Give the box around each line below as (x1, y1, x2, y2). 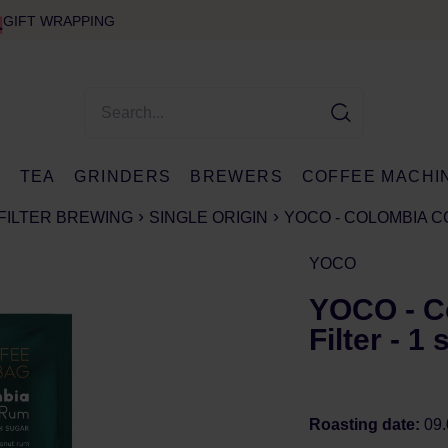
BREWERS (190, 168, 284, 185)
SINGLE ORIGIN (149, 209, 268, 226)
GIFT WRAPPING (2, 13, 115, 29)
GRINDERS (74, 168, 172, 185)
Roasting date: (309, 416, 424, 433)
